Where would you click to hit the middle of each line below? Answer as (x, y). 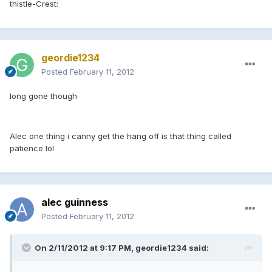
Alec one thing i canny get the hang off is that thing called (121, 136)
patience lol (32, 148)
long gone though (43, 96)
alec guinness (75, 202)
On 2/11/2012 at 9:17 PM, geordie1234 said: (122, 247)
